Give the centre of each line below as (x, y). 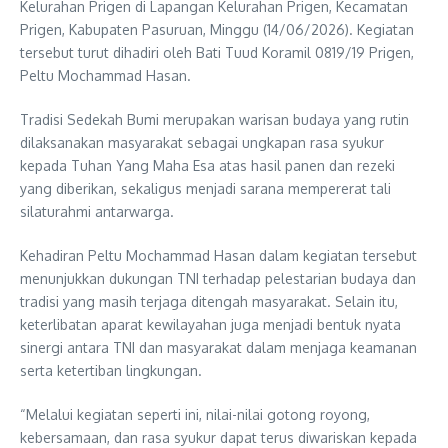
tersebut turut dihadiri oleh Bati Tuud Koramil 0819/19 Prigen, (217, 52)
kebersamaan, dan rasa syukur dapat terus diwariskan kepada (218, 437)
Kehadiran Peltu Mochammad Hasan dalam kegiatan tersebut (218, 255)
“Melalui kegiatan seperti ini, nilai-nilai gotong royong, (195, 414)
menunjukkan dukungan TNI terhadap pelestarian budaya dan (218, 278)
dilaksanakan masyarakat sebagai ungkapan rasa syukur (202, 142)
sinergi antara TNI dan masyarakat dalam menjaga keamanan (218, 347)
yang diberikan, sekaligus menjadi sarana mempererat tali (205, 188)
